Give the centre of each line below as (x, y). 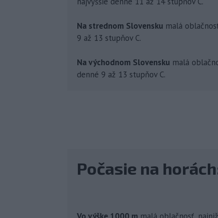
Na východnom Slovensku (123, 62)
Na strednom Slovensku (120, 26)
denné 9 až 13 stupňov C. (121, 74)
